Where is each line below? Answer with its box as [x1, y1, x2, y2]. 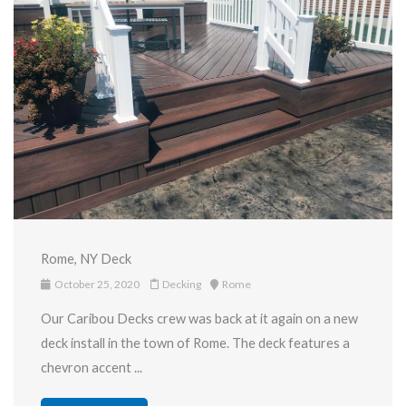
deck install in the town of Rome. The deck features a [41, 334, 350, 351]
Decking [162, 276, 201, 291]
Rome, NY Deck [41, 250, 131, 266]
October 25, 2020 [53, 276, 141, 291]
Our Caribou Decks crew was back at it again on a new [41, 310, 358, 326]
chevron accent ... [41, 359, 142, 375]
